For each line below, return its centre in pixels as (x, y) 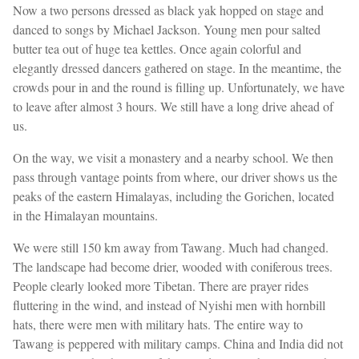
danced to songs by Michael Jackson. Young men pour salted (167, 30)
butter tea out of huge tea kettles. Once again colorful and (157, 49)
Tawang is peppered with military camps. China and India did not (178, 344)
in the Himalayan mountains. (85, 216)
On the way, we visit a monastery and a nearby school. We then (173, 158)
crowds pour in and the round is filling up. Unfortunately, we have (179, 87)
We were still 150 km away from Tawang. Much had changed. (171, 248)
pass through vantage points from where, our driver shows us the (175, 177)
